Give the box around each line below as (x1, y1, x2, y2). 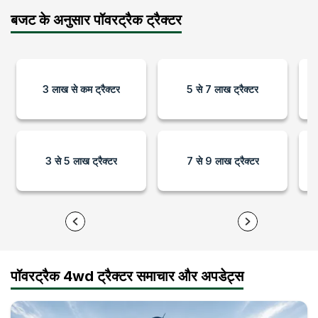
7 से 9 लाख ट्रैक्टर (186, 155, 259, 167)
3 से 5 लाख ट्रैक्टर (45, 155, 118, 167)
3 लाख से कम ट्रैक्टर (43, 83, 121, 95)
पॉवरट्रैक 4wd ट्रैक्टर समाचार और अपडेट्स (11, 268, 243, 285)
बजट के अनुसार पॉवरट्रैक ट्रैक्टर (11, 11, 182, 28)
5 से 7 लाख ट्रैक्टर (187, 83, 259, 95)
